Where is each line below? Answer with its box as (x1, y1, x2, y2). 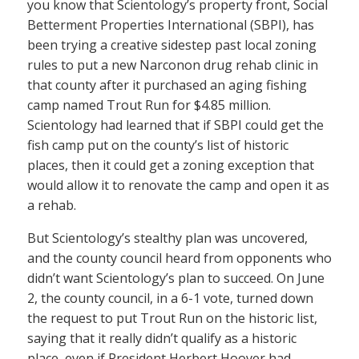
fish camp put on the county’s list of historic (27, 136, 288, 155)
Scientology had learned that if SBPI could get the (27, 116, 324, 135)
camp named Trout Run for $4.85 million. (27, 96, 271, 115)
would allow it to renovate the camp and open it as (27, 176, 329, 195)
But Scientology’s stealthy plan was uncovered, (27, 229, 308, 248)
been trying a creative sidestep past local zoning (27, 36, 317, 54)
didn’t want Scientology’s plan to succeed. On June (27, 269, 325, 288)
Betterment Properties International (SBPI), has (27, 16, 314, 34)
